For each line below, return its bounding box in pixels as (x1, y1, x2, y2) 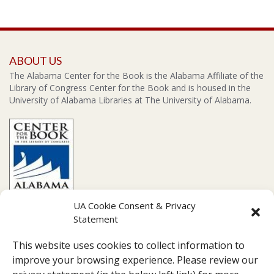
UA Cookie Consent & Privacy (73, 199, 196, 212)
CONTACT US (9, 232, 77, 246)
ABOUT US (9, 54, 62, 67)
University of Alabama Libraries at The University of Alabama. (9, 94, 251, 106)
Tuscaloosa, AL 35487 (28, 261, 116, 272)
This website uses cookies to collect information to (12, 239, 245, 252)
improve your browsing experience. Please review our (12, 253, 258, 267)
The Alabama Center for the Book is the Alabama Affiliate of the (9, 70, 264, 81)
